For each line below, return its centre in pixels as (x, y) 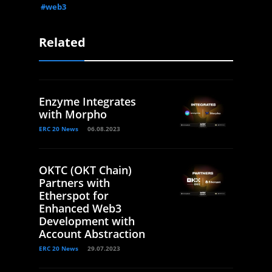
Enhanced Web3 (80, 209)
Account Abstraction (92, 234)
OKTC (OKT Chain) (85, 170)
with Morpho (73, 114)
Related (62, 42)
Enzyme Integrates (87, 102)
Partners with (74, 183)
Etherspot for (74, 196)
